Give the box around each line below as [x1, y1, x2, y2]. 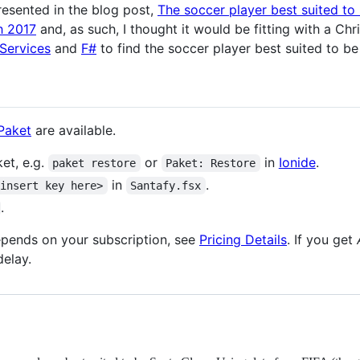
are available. [31, 121, 116, 138]
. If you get [287, 231, 357, 247]
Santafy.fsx [130, 178, 202, 192]
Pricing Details [199, 231, 287, 247]
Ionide [278, 153, 316, 170]
